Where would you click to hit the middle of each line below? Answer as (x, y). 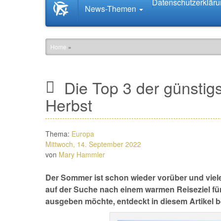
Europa (83, 134)
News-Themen (111, 9)
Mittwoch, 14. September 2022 (93, 144)
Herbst (69, 105)
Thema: (58, 134)
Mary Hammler (82, 154)
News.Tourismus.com (107, 18)
